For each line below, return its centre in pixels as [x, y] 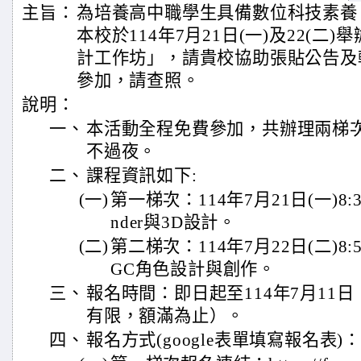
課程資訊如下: [142, 176]
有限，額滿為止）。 [166, 316]
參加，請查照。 [138, 81]
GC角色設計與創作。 [193, 269]
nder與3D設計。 [173, 222]
